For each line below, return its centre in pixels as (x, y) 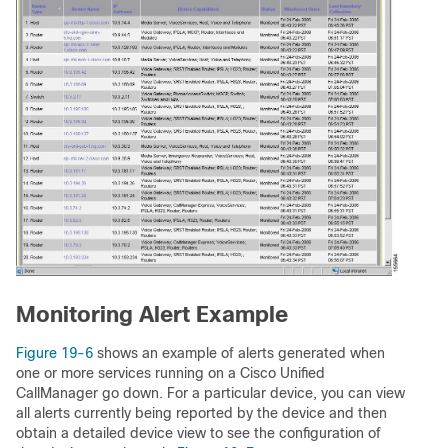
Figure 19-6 (54, 352)
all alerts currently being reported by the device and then (201, 412)
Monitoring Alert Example (152, 314)
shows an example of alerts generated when (239, 352)
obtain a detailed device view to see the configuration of (198, 432)
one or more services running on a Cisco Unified (170, 372)
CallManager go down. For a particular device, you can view (210, 392)
